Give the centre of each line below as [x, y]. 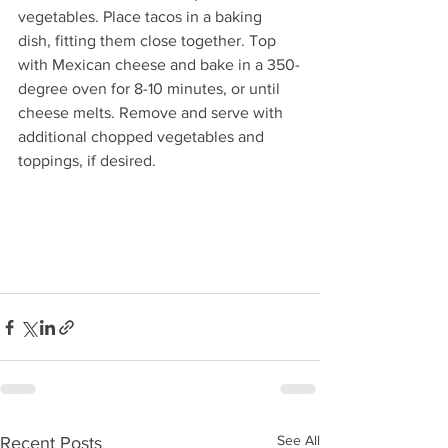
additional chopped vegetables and [143, 137]
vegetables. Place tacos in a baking [142, 17]
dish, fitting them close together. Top [149, 41]
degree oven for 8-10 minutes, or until [151, 89]
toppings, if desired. [89, 161]
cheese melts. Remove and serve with [152, 113]
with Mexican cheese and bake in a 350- [159, 65]
